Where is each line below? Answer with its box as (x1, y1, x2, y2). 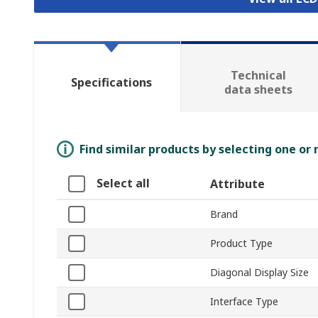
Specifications (70, 75, 152, 91)
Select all (97, 175, 150, 192)
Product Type (210, 236, 273, 251)
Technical (230, 67, 286, 84)
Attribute (210, 176, 265, 192)
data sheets (224, 82, 292, 98)
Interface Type (210, 295, 278, 309)
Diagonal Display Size (210, 265, 309, 280)
